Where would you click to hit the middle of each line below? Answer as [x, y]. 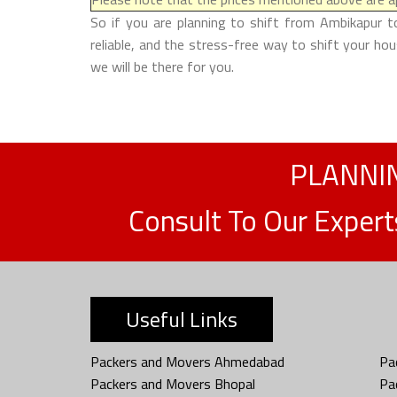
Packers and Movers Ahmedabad [187, 361]
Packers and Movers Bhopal [173, 383]
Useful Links [182, 319]
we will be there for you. [162, 66]
